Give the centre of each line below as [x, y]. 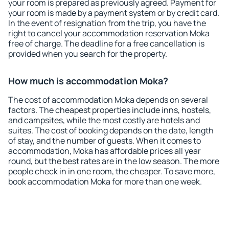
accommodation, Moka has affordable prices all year [105, 151]
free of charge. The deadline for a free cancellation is [106, 43]
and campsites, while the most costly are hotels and [104, 120]
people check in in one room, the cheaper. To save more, [112, 171]
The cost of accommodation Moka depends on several [108, 100]
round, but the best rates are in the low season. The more [114, 161]
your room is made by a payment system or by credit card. [114, 13]
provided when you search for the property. [88, 54]
